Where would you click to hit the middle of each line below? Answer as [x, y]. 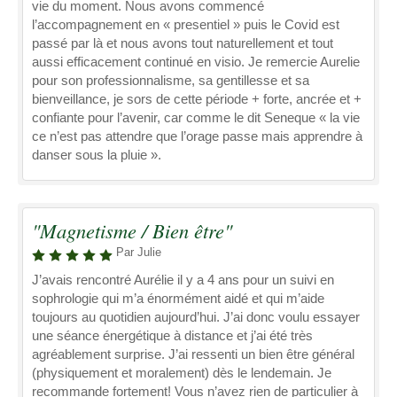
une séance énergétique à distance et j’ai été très [172, 335]
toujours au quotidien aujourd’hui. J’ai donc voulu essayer [196, 317]
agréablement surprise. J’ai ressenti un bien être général [193, 354]
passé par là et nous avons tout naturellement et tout [183, 43]
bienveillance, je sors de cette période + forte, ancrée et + [197, 99]
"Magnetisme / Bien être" [132, 230]
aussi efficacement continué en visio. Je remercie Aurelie [196, 62]
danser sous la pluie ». [97, 155]
